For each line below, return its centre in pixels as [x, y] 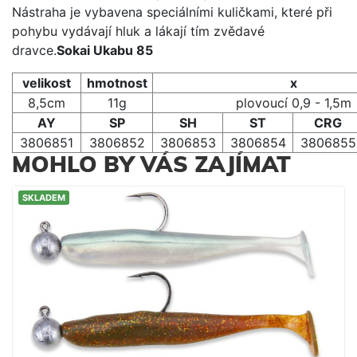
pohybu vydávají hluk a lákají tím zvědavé [138, 31]
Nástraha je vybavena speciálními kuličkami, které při [172, 12]
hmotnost [117, 82]
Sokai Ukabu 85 [105, 50]
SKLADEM [44, 197]
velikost [47, 82]
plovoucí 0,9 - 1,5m [293, 102]
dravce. [34, 50]
